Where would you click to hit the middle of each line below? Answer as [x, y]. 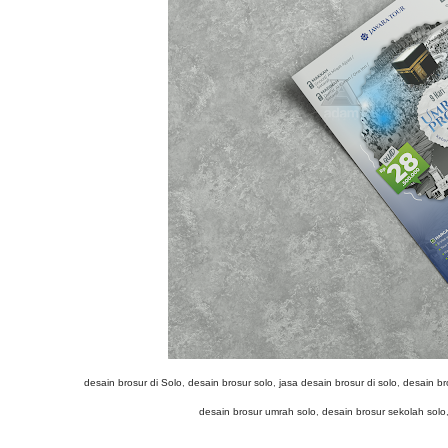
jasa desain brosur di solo [338, 382]
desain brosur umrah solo [257, 411]
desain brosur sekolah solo [383, 411]
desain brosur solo [230, 382]
